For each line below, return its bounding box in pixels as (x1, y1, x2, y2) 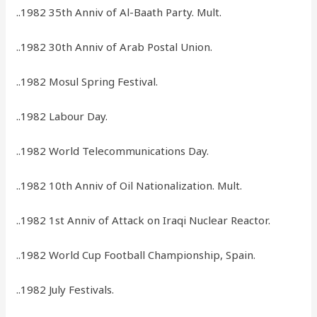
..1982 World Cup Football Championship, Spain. (16, 248, 256, 263)
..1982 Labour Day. (16, 109, 108, 124)
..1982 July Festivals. (16, 282, 115, 297)
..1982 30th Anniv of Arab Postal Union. (16, 40, 213, 54)
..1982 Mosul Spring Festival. (16, 74, 158, 89)
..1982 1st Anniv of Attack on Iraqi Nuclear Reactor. (16, 213, 271, 228)
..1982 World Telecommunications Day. (16, 144, 209, 158)
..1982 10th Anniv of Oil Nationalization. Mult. (16, 178, 243, 193)
